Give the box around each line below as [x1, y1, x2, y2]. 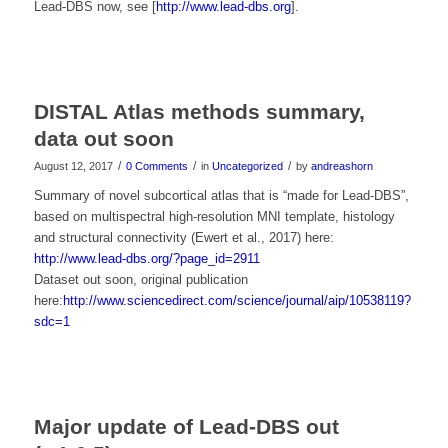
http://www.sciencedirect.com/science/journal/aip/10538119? [62, 293, 411, 309]
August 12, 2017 [33, 160, 113, 173]
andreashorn [310, 160, 373, 173]
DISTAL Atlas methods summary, [33, 100, 365, 124]
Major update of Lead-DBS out [33, 415, 339, 439]
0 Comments [125, 160, 188, 173]
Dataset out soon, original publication [33, 272, 248, 288]
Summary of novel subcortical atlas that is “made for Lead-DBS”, [33, 188, 409, 204]
